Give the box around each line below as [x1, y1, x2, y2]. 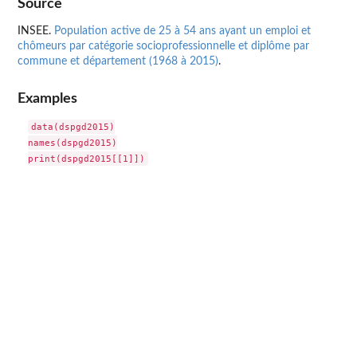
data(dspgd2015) [30, 121, 115, 133]
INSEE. [18, 25, 54, 37]
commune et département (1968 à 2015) [18, 55, 218, 67]
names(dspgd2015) [27, 137, 117, 149]
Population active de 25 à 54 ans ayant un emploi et [54, 25, 311, 37]
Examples [18, 92, 77, 106]
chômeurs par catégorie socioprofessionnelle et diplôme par [18, 40, 309, 52]
